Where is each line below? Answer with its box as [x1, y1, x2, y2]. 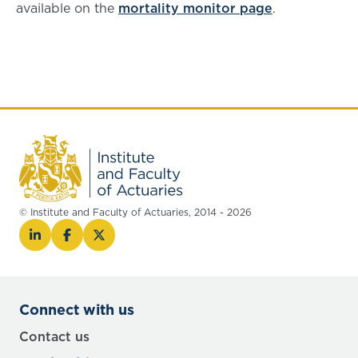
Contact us [19, 328, 89, 345]
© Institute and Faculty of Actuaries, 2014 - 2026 [19, 205, 252, 219]
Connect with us [19, 300, 134, 320]
